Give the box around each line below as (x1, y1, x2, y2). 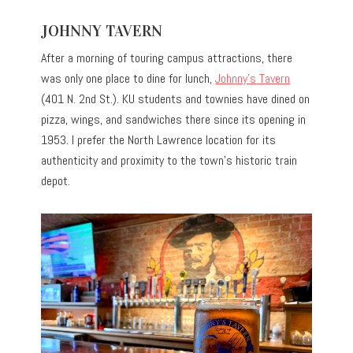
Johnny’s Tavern (215, 70, 291, 87)
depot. (41, 173, 71, 190)
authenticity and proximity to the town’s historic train (41, 152, 298, 169)
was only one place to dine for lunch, (41, 70, 216, 87)
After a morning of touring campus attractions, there (41, 50, 293, 67)
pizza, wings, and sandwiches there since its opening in (41, 111, 307, 128)
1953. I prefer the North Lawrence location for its (41, 132, 277, 149)
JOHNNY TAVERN (41, 21, 163, 41)
